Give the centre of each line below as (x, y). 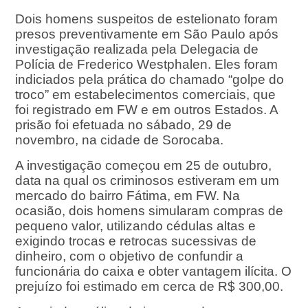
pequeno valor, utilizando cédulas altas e (136, 226)
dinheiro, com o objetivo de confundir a (130, 256)
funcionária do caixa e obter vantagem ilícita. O (154, 272)
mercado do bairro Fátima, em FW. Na (128, 196)
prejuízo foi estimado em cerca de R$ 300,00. (150, 287)
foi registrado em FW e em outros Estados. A (147, 110)
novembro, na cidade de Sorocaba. (120, 140)
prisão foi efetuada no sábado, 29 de (124, 125)
